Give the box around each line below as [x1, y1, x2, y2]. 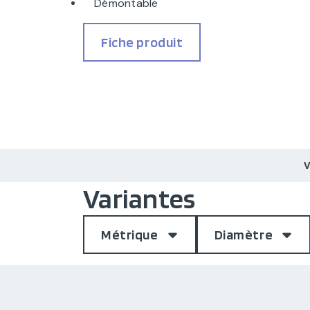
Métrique [101, 226, 158, 243]
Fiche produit [101, 34, 183, 51]
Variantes [83, 182, 196, 215]
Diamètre [214, 226, 273, 243]
